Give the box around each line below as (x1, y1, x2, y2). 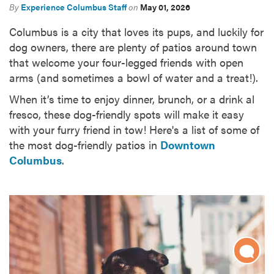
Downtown (160, 137, 215, 153)
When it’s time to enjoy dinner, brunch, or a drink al (9, 91, 254, 107)
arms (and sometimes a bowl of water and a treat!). (9, 70, 258, 86)
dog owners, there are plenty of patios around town (9, 39, 257, 55)
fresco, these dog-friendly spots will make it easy (9, 106, 244, 122)
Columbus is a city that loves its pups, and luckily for (9, 24, 264, 40)
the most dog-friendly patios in (9, 137, 160, 153)
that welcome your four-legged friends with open (9, 54, 243, 70)
